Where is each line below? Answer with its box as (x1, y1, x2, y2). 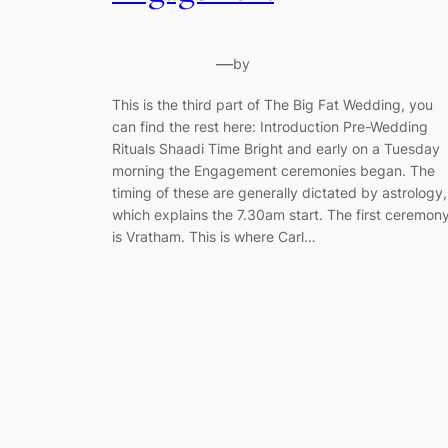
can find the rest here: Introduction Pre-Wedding (112, 117, 428, 135)
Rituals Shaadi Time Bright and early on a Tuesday (112, 139, 440, 157)
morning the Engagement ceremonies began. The (112, 161, 435, 179)
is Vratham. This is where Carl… (112, 227, 316, 245)
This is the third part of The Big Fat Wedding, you (112, 95, 433, 113)
